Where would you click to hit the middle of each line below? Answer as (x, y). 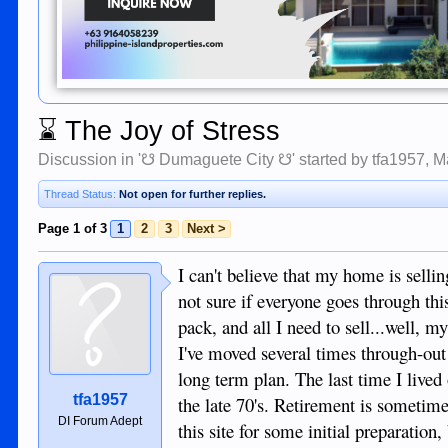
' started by (332, 159)
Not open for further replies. (193, 194)
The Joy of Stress (169, 131)
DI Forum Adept (100, 421)
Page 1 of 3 (73, 228)
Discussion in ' (90, 159)
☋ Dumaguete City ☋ (217, 159)
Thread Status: (80, 194)
